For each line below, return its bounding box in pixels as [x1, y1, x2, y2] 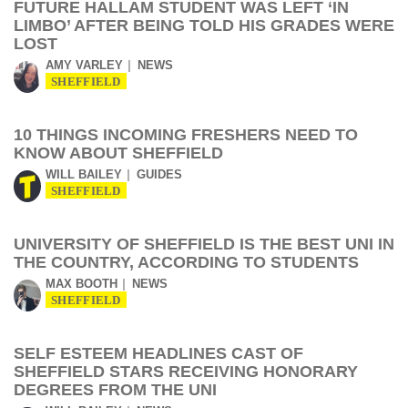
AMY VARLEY [46, 58, 123, 72]
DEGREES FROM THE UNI [14, 381, 217, 399]
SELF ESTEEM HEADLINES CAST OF [14, 344, 303, 362]
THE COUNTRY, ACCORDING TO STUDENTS [14, 253, 359, 271]
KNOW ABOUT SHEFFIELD [14, 144, 223, 162]
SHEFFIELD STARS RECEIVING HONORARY [14, 362, 358, 381]
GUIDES [137, 168, 182, 181]
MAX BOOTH [46, 277, 117, 291]
